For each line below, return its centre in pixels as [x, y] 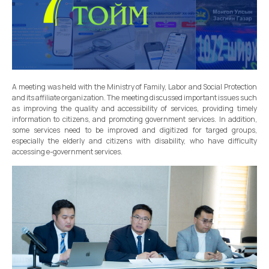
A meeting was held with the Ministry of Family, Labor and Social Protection [134, 86]
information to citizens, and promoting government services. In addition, [134, 119]
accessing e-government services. [67, 151]
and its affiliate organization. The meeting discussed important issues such [134, 97]
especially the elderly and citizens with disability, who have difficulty [134, 141]
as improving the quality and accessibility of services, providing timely [134, 108]
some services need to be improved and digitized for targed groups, [134, 130]
